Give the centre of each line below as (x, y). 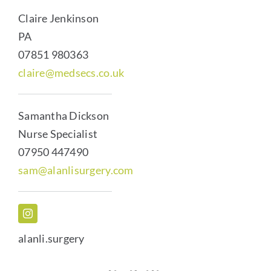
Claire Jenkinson (58, 18)
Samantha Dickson (64, 116)
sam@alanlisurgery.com (76, 170)
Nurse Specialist (58, 134)
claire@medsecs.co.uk (71, 73)
